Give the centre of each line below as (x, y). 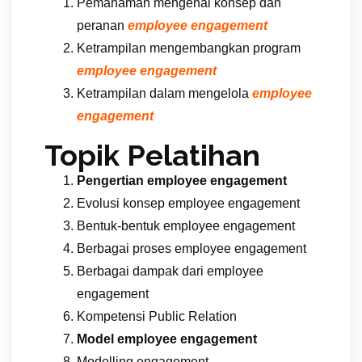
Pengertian (112, 180)
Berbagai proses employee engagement (192, 248)
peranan (102, 25)
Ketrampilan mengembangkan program (189, 48)
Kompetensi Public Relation (157, 316)
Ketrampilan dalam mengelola (164, 93)
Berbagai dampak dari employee (170, 271)
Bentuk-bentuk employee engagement (186, 225)
